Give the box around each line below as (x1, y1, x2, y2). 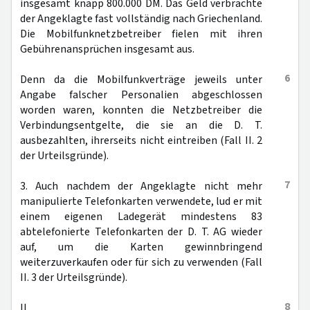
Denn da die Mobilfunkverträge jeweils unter (20, 72, 262, 87)
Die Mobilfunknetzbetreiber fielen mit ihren (20, 26, 262, 42)
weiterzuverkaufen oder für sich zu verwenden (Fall (20, 255, 262, 270)
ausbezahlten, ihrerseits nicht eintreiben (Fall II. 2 (20, 133, 262, 148)
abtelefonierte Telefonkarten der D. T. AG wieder (20, 224, 262, 239)
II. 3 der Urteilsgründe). (20, 270, 127, 285)
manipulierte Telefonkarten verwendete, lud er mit (20, 194, 262, 209)
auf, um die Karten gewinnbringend (20, 239, 262, 255)
